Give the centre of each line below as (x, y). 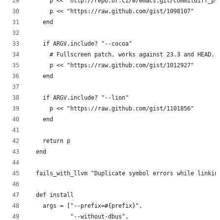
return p (50, 141)
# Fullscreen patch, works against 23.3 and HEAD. (122, 55)
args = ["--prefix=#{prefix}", (86, 206)
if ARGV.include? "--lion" (79, 98)
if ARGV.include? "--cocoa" (81, 44)
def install (51, 195)
